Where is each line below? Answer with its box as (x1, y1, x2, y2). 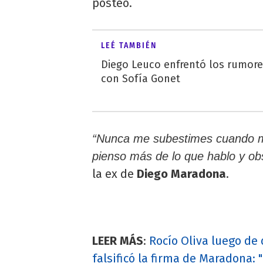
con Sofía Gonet (101, 72, 180, 85)
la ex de (92, 166, 137, 181)
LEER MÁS (92, 233, 143, 248)
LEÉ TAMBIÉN (101, 40, 157, 50)
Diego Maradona (137, 166, 226, 181)
